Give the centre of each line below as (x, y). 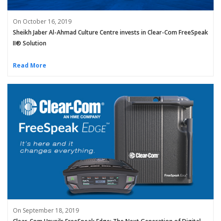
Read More (30, 66)
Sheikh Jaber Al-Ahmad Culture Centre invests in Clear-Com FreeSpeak (110, 33)
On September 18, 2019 (46, 210)
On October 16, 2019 (42, 22)
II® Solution (30, 43)
